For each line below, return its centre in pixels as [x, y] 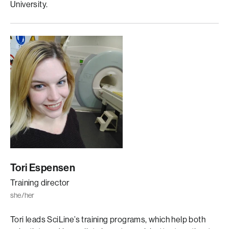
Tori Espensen [43, 168]
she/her [22, 195]
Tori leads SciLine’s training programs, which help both [108, 220]
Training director [40, 183]
